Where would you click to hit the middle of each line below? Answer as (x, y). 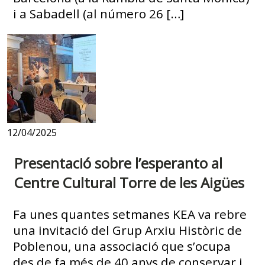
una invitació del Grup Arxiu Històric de (128, 230)
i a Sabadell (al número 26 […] (99, 14)
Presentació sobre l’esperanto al (118, 163)
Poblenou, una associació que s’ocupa (122, 246)
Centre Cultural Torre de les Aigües (129, 183)
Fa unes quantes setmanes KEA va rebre (130, 214)
